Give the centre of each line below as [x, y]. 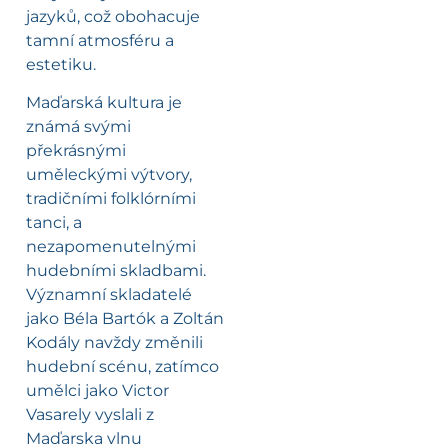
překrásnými [76, 151]
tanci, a [54, 223]
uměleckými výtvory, [109, 175]
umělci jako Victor [97, 391]
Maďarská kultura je [104, 103]
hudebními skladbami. [116, 271]
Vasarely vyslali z [90, 415]
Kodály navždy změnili [114, 343]
